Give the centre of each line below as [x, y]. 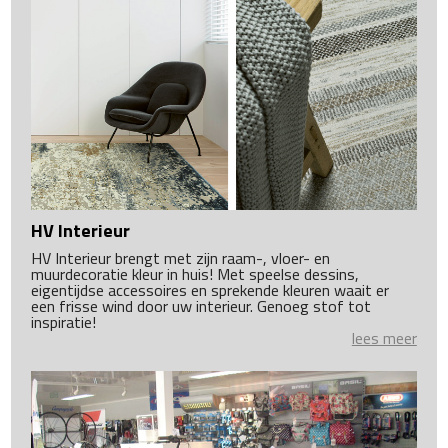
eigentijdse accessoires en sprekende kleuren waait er [210, 289]
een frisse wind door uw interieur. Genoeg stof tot [201, 305]
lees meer [384, 337]
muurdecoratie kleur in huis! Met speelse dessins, [195, 273]
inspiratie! [64, 321]
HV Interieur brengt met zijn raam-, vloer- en [181, 257]
